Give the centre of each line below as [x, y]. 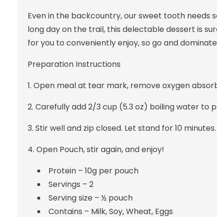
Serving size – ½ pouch [90, 198]
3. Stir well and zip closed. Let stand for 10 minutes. [122, 128]
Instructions [97, 64]
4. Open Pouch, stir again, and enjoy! [96, 149]
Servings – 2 [71, 184]
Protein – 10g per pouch [93, 171]
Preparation [50, 64]
